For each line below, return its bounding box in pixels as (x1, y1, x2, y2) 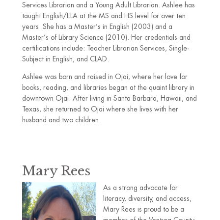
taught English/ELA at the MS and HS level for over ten (22, 11, 186, 20)
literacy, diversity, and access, (103, 194, 192, 203)
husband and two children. (22, 115, 101, 124)
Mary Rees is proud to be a (103, 205, 184, 214)
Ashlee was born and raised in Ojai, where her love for (22, 72, 188, 81)
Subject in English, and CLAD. (22, 55, 109, 63)
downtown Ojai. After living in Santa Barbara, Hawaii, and (22, 94, 197, 103)
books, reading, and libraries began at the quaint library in (22, 83, 194, 92)
